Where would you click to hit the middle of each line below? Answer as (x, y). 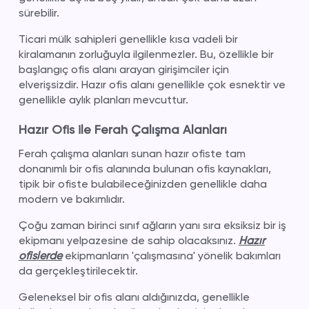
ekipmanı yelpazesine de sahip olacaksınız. (128, 240)
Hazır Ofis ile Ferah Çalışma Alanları (122, 129)
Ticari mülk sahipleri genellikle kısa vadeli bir (128, 39)
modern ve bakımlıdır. (71, 199)
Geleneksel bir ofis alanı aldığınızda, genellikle (134, 297)
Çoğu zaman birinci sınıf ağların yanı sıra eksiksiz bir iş (152, 225)
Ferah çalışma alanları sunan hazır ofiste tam (132, 153)
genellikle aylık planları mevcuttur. (103, 100)
